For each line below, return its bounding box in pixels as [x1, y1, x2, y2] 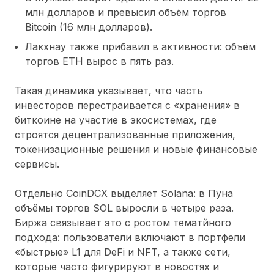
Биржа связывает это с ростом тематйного [15, 216, 231, 229]
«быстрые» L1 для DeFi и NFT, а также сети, [15, 245, 231, 258]
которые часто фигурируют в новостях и [15, 260, 219, 273]
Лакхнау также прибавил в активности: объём [25, 40, 256, 53]
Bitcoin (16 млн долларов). [25, 20, 152, 33]
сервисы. [15, 157, 59, 170]
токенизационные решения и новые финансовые [15, 143, 257, 155]
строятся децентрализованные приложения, [15, 128, 235, 141]
